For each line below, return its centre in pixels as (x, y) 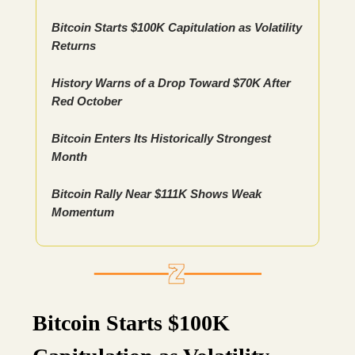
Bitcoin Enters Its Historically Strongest (161, 139)
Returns (74, 46)
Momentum (83, 212)
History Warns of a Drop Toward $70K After (171, 83)
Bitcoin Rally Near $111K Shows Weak (157, 194)
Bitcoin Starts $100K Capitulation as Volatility (177, 28)
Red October (87, 101)
